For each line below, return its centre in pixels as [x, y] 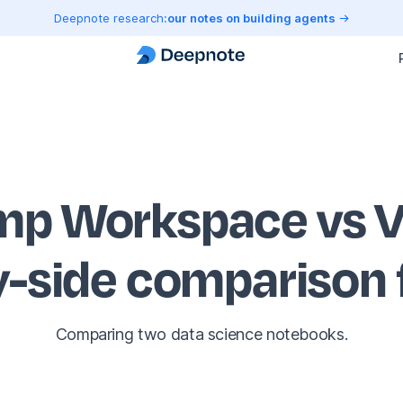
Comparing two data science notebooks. [201, 335]
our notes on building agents [252, 18]
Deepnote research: [110, 18]
